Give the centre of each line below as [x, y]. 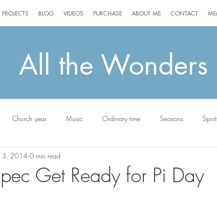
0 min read [45, 155]
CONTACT [184, 13]
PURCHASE [108, 13]
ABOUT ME [146, 13]
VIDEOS [73, 13]
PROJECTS [15, 13]
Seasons [171, 118]
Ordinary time [121, 118]
